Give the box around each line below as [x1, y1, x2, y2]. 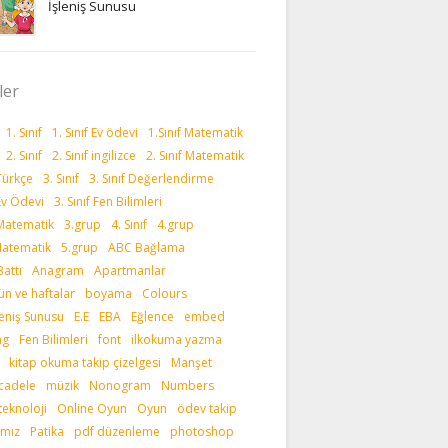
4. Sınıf [111, 216, 147, 233]
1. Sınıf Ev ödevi [52, 124, 138, 141]
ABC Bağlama [108, 239, 185, 256]
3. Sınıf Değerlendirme [89, 170, 214, 187]
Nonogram [89, 377, 151, 394]
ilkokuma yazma [131, 331, 222, 348]
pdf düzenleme [74, 423, 160, 440]
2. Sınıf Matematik [146, 147, 244, 164]
